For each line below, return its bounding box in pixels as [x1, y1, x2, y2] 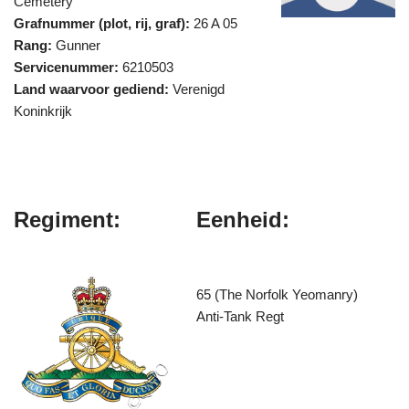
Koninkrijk [14, 103, 72, 119]
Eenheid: [196, 207, 290, 232]
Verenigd [169, 81, 225, 97]
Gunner [52, 37, 100, 53]
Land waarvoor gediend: [14, 81, 169, 97]
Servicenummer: [14, 59, 119, 75]
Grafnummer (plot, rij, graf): [14, 16, 190, 31]
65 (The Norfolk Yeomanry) [196, 287, 359, 302]
